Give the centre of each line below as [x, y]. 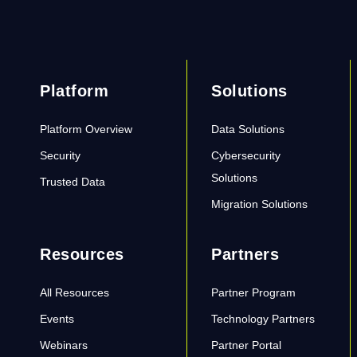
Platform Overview [86, 129]
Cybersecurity [246, 155]
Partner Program [254, 292]
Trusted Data [73, 182]
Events [57, 319]
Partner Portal [247, 345]
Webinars [64, 345]
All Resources [75, 292]
